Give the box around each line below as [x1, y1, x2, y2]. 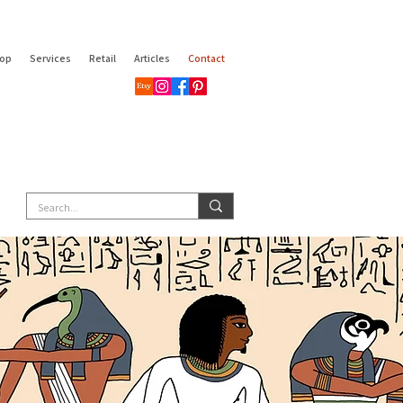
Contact [188, 51, 225, 65]
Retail [89, 51, 116, 65]
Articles [134, 51, 170, 65]
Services [30, 51, 71, 65]
